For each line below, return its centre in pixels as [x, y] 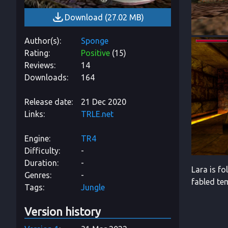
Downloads [46, 77]
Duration [41, 163]
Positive [95, 53]
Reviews [39, 65]
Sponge [95, 40]
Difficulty [41, 150]
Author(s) [42, 40]
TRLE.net [97, 114]
